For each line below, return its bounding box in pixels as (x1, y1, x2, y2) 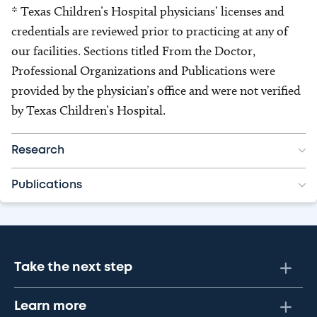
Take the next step (14, 262, 132, 273)
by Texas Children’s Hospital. (11, 103, 166, 118)
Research (11, 145, 64, 156)
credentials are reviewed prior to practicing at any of (11, 23, 288, 39)
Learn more (14, 301, 86, 312)
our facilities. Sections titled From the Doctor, (11, 43, 255, 59)
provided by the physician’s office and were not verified (11, 83, 301, 98)
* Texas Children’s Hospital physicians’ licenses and (11, 4, 284, 19)
